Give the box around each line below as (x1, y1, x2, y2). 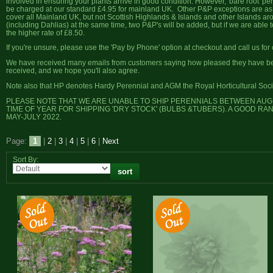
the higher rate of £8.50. (6, 28, 88, 37)
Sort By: (13, 155, 38, 164)
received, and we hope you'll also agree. (6, 66, 140, 75)
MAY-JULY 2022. (6, 112, 62, 121)
